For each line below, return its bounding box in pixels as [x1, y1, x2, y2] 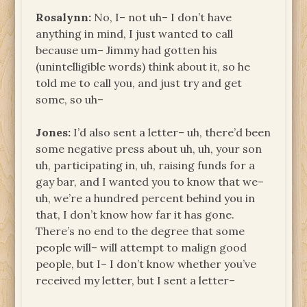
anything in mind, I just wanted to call [36, 26, 234, 40]
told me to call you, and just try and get [36, 75, 243, 90]
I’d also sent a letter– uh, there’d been [71, 125, 271, 139]
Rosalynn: [36, 10, 92, 24]
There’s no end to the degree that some [36, 223, 245, 238]
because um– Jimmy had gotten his [36, 42, 218, 57]
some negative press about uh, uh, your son [36, 141, 262, 156]
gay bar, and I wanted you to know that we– [36, 174, 265, 188]
